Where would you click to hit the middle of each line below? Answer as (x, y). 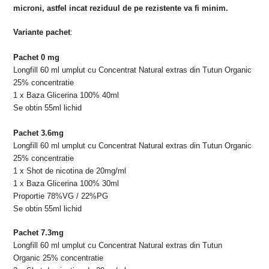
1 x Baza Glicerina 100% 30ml (68, 183)
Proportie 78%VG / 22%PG (61, 196)
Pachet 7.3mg (39, 232)
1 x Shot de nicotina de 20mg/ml (71, 171)
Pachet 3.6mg (39, 133)
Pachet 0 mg (37, 57)
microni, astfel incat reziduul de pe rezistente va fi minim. (121, 8)
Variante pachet (42, 32)
